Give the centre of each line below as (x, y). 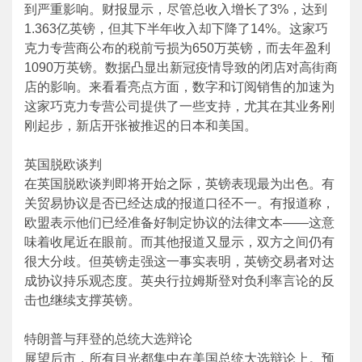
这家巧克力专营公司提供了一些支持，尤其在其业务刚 (179, 106)
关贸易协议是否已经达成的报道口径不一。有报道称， (179, 203)
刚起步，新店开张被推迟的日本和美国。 (141, 126)
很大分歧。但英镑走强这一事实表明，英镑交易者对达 (179, 261)
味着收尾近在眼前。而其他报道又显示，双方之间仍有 (179, 242)
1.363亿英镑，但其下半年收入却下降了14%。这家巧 (176, 29)
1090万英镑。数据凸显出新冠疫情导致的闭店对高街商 (181, 67)
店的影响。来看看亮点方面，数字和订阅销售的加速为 (179, 87)
